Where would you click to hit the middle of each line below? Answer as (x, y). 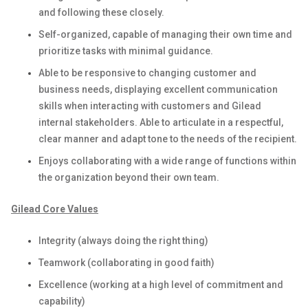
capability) (62, 301)
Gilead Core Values (55, 209)
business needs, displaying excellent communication (158, 89)
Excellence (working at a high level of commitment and (161, 285)
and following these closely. (101, 12)
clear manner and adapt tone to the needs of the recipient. (168, 139)
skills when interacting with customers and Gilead (150, 106)
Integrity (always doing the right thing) (123, 241)
